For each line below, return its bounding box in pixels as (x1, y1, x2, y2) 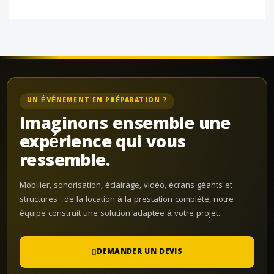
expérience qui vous (20, 130, 186, 158)
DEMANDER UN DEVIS (97, 245, 183, 259)
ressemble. (20, 148, 109, 177)
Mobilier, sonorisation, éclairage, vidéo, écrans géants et (20, 179, 232, 193)
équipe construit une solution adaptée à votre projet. (20, 207, 220, 221)
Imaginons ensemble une (20, 111, 231, 140)
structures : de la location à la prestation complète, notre (20, 193, 234, 207)
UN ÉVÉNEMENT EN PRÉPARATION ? (27, 95, 168, 106)
